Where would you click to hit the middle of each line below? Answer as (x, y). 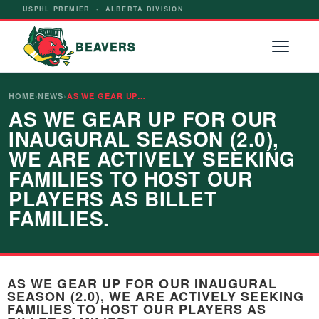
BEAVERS (106, 46)
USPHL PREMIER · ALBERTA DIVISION (103, 9)
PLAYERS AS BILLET (113, 198)
